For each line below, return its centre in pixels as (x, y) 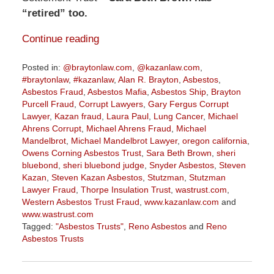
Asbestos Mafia (117, 91)
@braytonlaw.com (97, 67)
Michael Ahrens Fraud (128, 128)
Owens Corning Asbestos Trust (81, 153)
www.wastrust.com (57, 214)
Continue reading (60, 39)
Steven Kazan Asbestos (97, 177)
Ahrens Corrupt (51, 128)
